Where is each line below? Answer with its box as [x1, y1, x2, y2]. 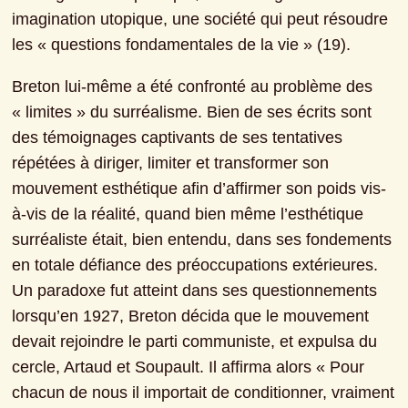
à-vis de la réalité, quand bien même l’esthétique [12, 204, 364, 223]
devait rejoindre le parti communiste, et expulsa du [12, 331, 378, 351]
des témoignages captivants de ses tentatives [12, 127, 343, 147]
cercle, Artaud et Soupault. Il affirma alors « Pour [12, 357, 365, 376]
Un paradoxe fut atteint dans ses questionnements [12, 280, 378, 300]
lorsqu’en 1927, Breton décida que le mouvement [12, 306, 370, 325]
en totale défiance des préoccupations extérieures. [12, 255, 379, 274]
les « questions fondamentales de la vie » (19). [12, 35, 352, 54]
